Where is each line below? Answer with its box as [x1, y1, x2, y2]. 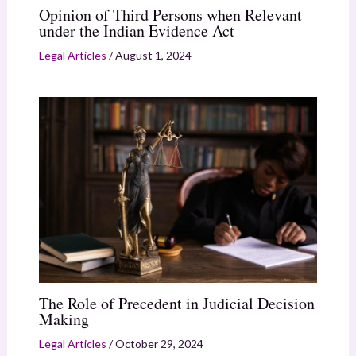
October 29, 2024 [114, 337, 203, 351]
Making [38, 308, 89, 331]
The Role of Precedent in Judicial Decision [38, 292, 315, 315]
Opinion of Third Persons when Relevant [38, 4, 302, 26]
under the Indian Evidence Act [38, 20, 234, 42]
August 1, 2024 [114, 48, 192, 63]
